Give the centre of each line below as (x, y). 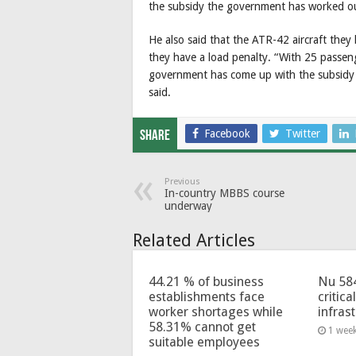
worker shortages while (216, 311)
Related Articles (194, 240)
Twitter (303, 133)
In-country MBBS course (224, 193)
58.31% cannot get (202, 327)
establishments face (207, 296)
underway (188, 205)
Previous (182, 181)
